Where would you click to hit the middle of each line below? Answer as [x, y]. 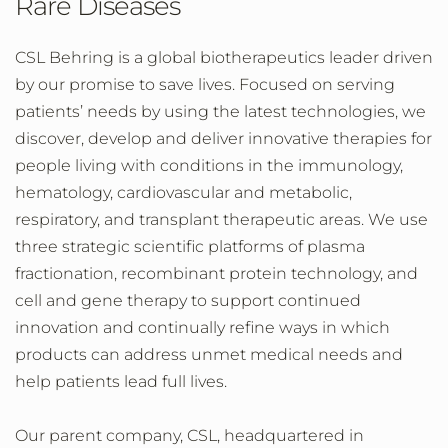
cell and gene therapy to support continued [188, 300]
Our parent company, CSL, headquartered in [189, 435]
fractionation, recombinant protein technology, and [216, 273]
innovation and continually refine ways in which [202, 327]
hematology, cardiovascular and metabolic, [183, 192]
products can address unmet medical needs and [209, 354]
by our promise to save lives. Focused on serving [205, 84]
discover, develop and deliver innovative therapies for [223, 138]
